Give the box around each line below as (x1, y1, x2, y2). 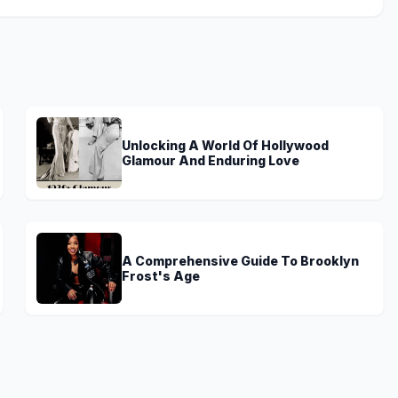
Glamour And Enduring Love (122, 152, 299, 168)
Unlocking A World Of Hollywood (122, 137, 329, 153)
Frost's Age (122, 267, 200, 283)
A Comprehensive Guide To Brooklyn (122, 252, 359, 268)
